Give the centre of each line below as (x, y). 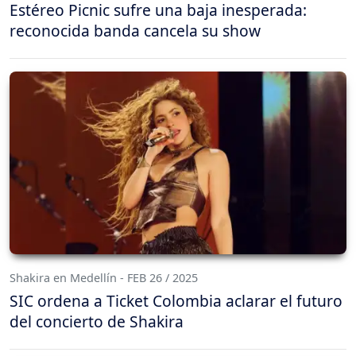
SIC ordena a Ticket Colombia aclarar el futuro (176, 301)
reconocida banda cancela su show (135, 30)
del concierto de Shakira (97, 322)
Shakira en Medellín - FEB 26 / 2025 (104, 278)
